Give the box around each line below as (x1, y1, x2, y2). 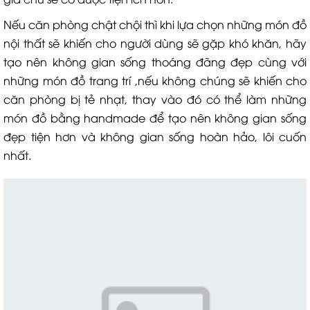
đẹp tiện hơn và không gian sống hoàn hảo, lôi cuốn (3, 129, 307, 144)
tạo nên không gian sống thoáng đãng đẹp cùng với (3, 54, 307, 69)
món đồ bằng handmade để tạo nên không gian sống (3, 110, 307, 125)
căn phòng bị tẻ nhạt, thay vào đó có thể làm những (3, 91, 307, 107)
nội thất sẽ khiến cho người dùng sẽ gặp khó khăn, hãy (3, 35, 307, 51)
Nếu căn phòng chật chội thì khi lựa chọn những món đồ (3, 17, 307, 32)
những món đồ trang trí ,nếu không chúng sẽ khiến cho (3, 73, 307, 88)
